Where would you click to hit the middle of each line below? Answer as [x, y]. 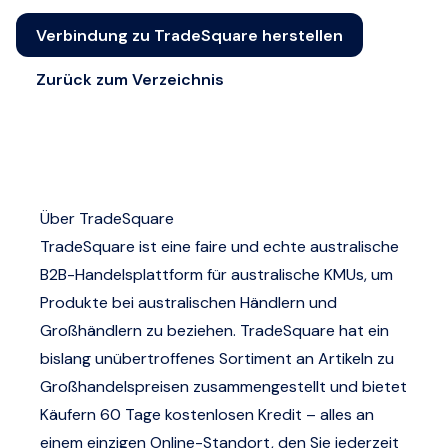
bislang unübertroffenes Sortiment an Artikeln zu [217, 358]
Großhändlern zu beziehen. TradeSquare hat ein [214, 330]
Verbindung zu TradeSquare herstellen [189, 35]
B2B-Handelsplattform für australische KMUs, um [216, 274]
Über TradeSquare [107, 218]
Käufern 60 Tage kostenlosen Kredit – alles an [207, 414]
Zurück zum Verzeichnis [130, 79]
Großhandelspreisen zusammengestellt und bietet [223, 386]
